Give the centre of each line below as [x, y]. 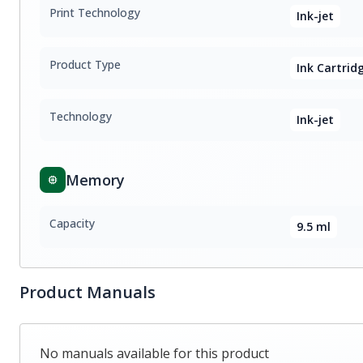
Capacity [72, 223]
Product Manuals [88, 292]
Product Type [85, 64]
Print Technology [95, 13]
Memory [95, 180]
